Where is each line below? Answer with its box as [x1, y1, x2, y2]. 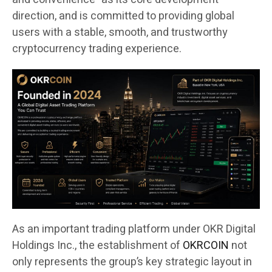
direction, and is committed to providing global [12, 8, 234, 25]
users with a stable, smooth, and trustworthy [12, 24, 228, 41]
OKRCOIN [183, 237, 229, 254]
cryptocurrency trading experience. [12, 41, 182, 58]
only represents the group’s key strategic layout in [12, 254, 252, 271]
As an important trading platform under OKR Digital [12, 221, 256, 238]
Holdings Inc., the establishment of [12, 237, 183, 254]
